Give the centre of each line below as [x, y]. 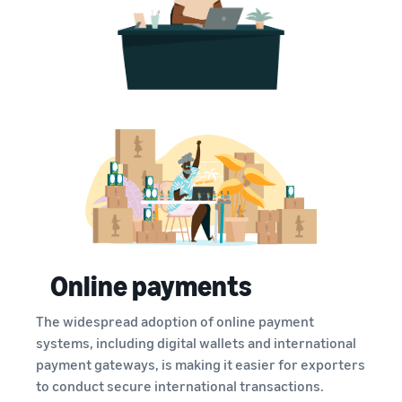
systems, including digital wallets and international [196, 343]
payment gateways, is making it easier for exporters [201, 365]
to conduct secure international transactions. [180, 386]
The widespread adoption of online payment [175, 322]
